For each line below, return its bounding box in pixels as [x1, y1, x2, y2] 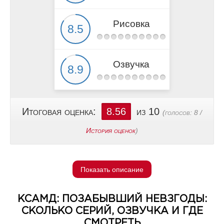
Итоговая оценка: [22, 106, 99, 117]
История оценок [86, 126, 135, 134]
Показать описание [80, 165, 143, 173]
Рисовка [112, 18, 150, 29]
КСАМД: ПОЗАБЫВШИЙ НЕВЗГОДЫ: [17, 194, 207, 203]
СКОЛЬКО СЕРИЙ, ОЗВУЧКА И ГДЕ [21, 206, 203, 215]
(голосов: [162, 108, 194, 116]
